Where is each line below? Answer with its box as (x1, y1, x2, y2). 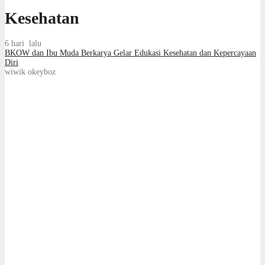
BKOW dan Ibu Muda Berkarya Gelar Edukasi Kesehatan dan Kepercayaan (5, 48, 256, 57)
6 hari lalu (5, 38, 41, 48)
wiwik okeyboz (5, 67, 56, 76)
